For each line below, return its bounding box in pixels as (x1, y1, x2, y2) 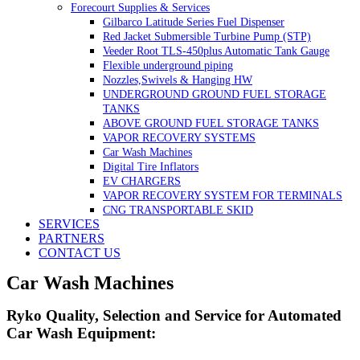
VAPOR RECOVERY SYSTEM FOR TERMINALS (103, 189, 342, 202)
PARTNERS (39, 231, 104, 245)
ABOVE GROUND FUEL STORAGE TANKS (103, 117, 319, 129)
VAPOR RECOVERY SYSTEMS (103, 131, 256, 144)
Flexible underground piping (103, 59, 233, 72)
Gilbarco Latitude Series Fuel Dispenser (103, 15, 284, 28)
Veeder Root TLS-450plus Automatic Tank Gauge (103, 44, 329, 57)
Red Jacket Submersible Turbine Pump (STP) (103, 30, 311, 43)
